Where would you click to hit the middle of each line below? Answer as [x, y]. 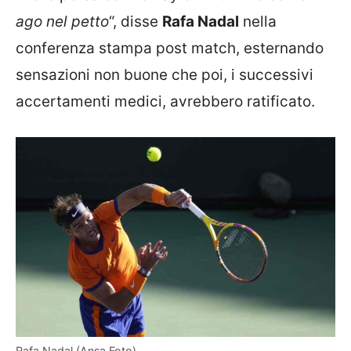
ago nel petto [62, 21]
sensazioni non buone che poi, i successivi [165, 74]
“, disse [136, 21]
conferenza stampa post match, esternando [170, 48]
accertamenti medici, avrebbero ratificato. [165, 101]
